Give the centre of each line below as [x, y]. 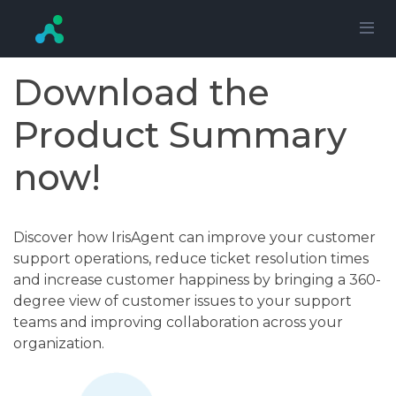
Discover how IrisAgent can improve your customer [194, 237]
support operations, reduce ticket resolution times [191, 258]
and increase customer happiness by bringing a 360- [197, 279]
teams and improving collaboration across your [178, 322]
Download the [141, 92]
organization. [59, 343]
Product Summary [180, 134]
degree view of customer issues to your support [183, 301]
